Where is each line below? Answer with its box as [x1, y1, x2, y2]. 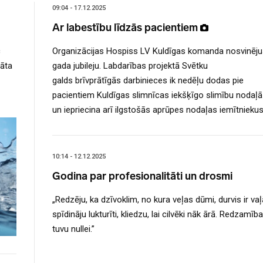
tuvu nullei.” [52, 224, 95, 235]
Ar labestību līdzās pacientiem [52, 21, 200, 35]
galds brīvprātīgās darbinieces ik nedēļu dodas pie [52, 75, 244, 86]
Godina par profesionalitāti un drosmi [52, 170, 232, 183]
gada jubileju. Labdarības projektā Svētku [52, 60, 208, 72]
